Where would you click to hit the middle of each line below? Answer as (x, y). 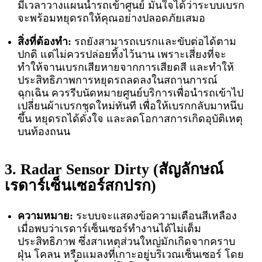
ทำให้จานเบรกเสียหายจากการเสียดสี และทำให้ (126, 68)
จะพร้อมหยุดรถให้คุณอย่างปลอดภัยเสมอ (112, 18)
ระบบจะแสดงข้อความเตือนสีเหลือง (157, 216)
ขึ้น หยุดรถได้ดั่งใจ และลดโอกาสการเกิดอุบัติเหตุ (130, 119)
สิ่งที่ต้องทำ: (45, 42)
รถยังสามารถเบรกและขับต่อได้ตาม (154, 42)
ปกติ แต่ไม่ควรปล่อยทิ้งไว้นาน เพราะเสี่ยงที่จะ (122, 55)
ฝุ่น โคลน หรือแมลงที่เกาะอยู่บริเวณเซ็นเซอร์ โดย (131, 255)
